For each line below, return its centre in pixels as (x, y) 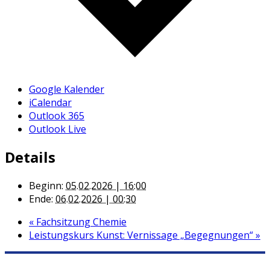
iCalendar (50, 102)
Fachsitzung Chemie (80, 222)
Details (30, 157)
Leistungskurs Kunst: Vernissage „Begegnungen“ (142, 235)
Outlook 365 (57, 115)
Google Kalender (67, 89)
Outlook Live (58, 129)
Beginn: (46, 186)
